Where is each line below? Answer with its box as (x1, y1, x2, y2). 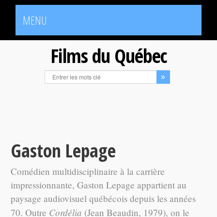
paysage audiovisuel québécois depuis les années (11, 192, 196, 204)
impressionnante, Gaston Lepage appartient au (11, 179, 187, 191)
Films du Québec (50, 42, 167, 69)
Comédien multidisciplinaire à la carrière (11, 165, 165, 177)
